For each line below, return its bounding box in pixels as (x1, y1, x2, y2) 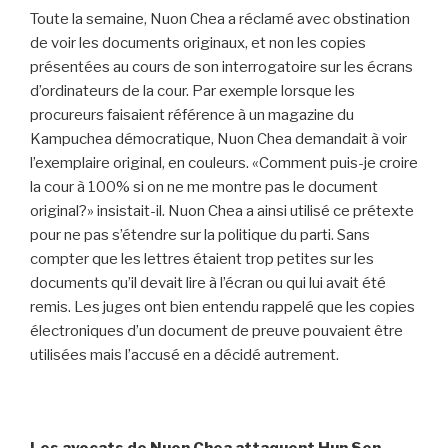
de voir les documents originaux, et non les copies (30, 34, 366, 53)
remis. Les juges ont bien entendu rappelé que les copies (30, 298, 415, 317)
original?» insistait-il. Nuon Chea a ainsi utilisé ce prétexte (30, 202, 414, 221)
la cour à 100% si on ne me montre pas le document (30, 178, 378, 197)
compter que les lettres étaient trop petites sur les (30, 250, 374, 269)
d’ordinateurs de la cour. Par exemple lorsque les (30, 82, 355, 101)
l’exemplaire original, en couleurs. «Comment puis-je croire (30, 154, 418, 173)
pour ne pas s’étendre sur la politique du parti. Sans (30, 226, 370, 245)
